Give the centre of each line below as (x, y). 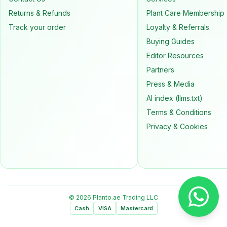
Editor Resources (175, 55)
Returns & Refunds (40, 13)
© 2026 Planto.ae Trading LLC (113, 197)
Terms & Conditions (179, 112)
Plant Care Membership (185, 13)
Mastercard (137, 208)
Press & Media (171, 84)
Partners (160, 70)
